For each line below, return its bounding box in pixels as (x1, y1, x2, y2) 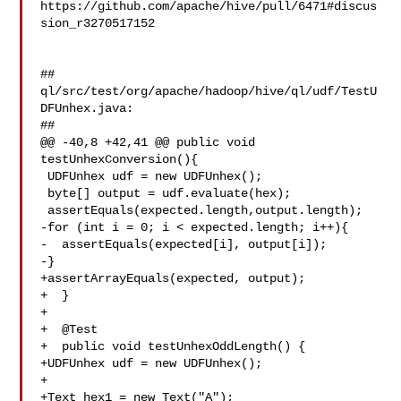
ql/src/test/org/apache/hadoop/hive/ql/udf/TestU (40, 84, 378, 98)
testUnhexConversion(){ (40, 152, 199, 166)
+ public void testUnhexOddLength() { (40, 339, 306, 354)
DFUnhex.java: (40, 101, 134, 115)
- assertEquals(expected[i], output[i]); (40, 237, 328, 252)
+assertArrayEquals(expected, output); (40, 271, 306, 286)
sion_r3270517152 (40, 16, 156, 30)
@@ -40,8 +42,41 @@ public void (40, 135, 256, 149)
